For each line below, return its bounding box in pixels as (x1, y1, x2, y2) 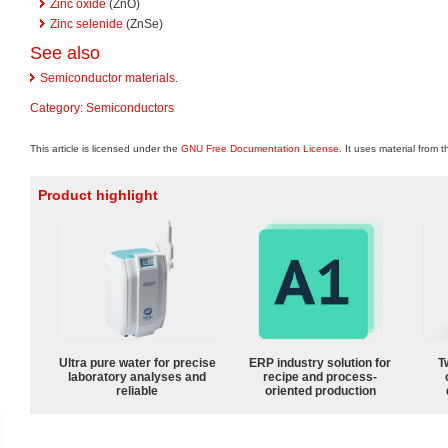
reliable (116, 383, 158, 398)
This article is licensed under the (30, 143, 181, 154)
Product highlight (38, 187, 158, 203)
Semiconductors (86, 101, 174, 115)
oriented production (264, 383, 376, 398)
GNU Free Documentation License (181, 143, 339, 154)
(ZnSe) (123, 17, 163, 31)
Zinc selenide (50, 17, 123, 31)
